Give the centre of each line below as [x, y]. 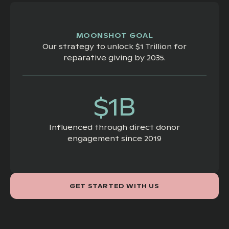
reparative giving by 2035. [114, 58]
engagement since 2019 [114, 139]
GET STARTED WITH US [114, 186]
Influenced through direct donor [114, 128]
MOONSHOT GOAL [114, 36]
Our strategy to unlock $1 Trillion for [114, 47]
